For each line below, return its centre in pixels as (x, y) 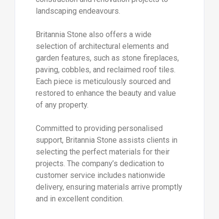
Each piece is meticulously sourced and (103, 81)
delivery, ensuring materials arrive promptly (109, 187)
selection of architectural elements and (102, 46)
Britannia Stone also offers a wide (93, 34)
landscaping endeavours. (78, 11)
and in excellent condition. (79, 198)
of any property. (62, 105)
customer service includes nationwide (100, 175)
